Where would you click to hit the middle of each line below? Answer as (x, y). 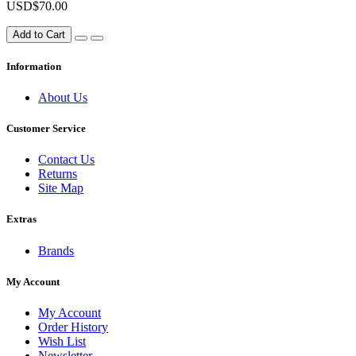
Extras (21, 219)
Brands (56, 250)
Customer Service (46, 129)
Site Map (61, 188)
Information (34, 66)
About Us (63, 97)
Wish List (62, 341)
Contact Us (66, 160)
